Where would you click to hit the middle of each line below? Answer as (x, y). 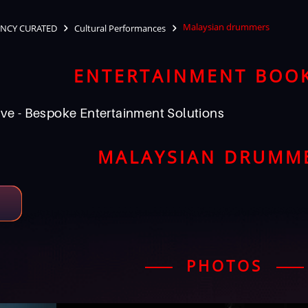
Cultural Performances (120, 28)
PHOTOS (224, 265)
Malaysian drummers (226, 27)
